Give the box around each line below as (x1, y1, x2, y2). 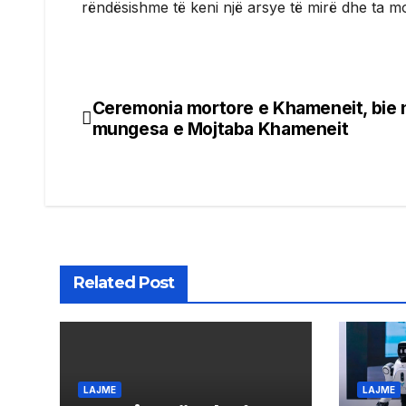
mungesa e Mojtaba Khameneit (92, 117, 349, 140)
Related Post (73, 272, 175, 293)
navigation (81, 134, 227, 170)
